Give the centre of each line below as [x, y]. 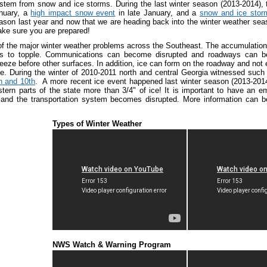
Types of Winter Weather [97, 124]
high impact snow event [73, 13]
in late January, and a [157, 13]
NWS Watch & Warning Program [112, 245]
